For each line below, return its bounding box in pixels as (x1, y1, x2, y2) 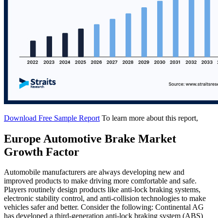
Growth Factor (4, 145, 79, 158)
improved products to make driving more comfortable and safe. (4, 177, 197, 185)
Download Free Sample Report (4, 113, 100, 122)
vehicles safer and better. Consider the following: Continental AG (4, 203, 204, 212)
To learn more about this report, (102, 113, 198, 122)
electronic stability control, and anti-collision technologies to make (4, 194, 206, 203)
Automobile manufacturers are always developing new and (4, 168, 184, 177)
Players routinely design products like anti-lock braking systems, (4, 185, 200, 194)
